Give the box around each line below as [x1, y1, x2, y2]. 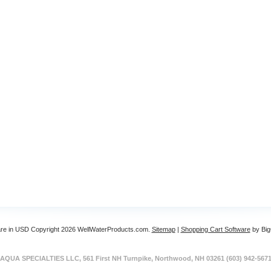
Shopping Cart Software [180, 226, 250, 233]
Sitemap [151, 226, 175, 233]
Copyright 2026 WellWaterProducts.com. [28, 226, 152, 233]
